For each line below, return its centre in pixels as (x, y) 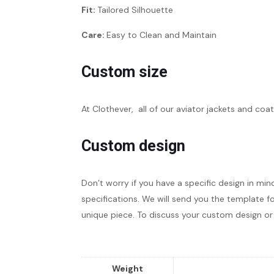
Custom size (124, 72)
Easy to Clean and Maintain (161, 35)
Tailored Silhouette (135, 10)
